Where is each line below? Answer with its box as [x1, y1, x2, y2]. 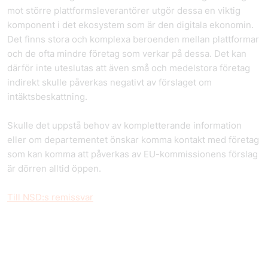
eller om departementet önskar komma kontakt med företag [7, 134, 259, 145]
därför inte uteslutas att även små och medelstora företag [7, 62, 250, 74]
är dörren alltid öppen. [7, 163, 101, 174]
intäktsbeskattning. [7, 91, 87, 102]
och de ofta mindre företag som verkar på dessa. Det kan [7, 48, 246, 59]
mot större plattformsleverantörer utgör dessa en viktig [7, 5, 240, 16]
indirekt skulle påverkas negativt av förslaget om [7, 77, 212, 88]
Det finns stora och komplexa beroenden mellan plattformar [7, 33, 259, 45]
